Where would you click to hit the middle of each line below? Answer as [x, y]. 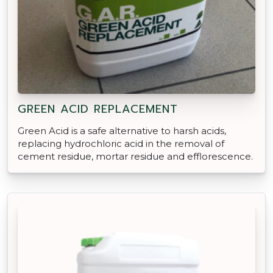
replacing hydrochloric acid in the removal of [121, 143]
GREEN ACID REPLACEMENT [98, 109]
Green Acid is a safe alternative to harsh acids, [122, 130]
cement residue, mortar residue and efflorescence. [135, 156]
